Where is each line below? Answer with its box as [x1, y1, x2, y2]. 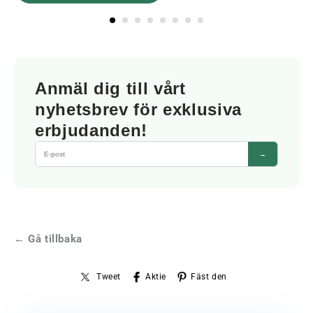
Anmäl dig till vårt [35, 78, 186, 98]
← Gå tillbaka [14, 232, 82, 245]
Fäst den [191, 271, 227, 282]
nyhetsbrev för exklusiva [35, 99, 242, 119]
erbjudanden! [35, 120, 147, 140]
